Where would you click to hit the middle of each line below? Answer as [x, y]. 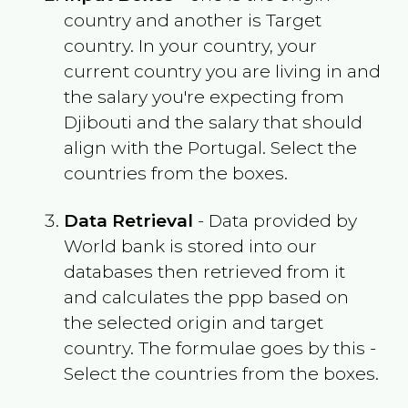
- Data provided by [275, 220]
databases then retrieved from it [204, 271]
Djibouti [97, 122]
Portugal [224, 147]
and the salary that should [247, 122]
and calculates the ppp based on [206, 296]
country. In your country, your [190, 45]
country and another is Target [192, 20]
